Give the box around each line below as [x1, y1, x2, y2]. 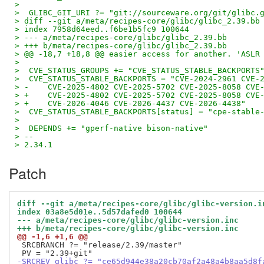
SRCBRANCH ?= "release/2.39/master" [17, 240, 182, 250]
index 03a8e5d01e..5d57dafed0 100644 [17, 207, 182, 217]
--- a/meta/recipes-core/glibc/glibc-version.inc [17, 216, 239, 225]
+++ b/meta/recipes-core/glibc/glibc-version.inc [17, 224, 239, 233]
